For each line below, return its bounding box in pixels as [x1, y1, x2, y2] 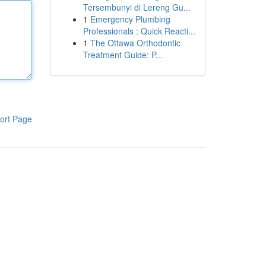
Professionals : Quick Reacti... [83, 25, 195, 37]
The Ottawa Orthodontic [90, 37, 180, 49]
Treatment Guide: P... [83, 49, 163, 61]
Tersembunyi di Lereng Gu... [83, 1, 191, 13]
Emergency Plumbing [90, 13, 170, 25]
